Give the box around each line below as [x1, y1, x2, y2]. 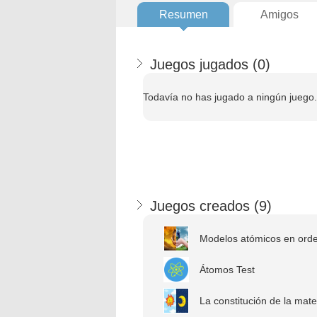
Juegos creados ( [150, 198, 259, 214]
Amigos [260, 8, 299, 21]
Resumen [158, 8, 208, 21]
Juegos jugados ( [150, 57, 258, 72]
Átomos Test [200, 264, 255, 275]
